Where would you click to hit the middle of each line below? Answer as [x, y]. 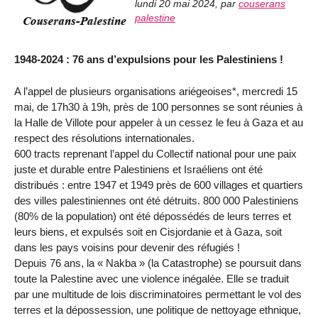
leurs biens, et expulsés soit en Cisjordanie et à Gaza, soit [148, 232]
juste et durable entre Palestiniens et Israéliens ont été [138, 170]
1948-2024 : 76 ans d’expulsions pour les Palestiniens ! [149, 60]
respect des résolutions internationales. [104, 138]
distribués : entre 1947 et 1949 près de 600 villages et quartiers [159, 185]
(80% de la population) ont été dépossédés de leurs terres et [153, 216]
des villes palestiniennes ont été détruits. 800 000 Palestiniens [157, 201]
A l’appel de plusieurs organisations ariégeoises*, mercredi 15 [156, 92]
